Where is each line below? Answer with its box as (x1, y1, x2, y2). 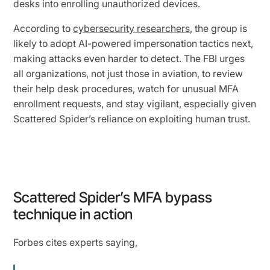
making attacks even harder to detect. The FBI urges (13, 52, 245, 64)
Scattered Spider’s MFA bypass (13, 188, 213, 206)
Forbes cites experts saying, (13, 236, 138, 248)
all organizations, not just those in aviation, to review (13, 67, 243, 80)
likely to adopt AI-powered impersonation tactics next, (13, 37, 254, 49)
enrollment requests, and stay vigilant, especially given (13, 97, 257, 110)
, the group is (190, 22, 248, 34)
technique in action (13, 205, 133, 223)
